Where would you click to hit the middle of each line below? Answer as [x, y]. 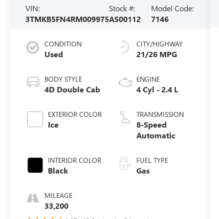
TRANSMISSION [160, 114]
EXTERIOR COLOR [75, 114]
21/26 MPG [156, 54]
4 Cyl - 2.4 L [157, 89]
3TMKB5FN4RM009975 [67, 19]
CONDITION [63, 44]
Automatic [156, 135]
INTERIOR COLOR [75, 160]
